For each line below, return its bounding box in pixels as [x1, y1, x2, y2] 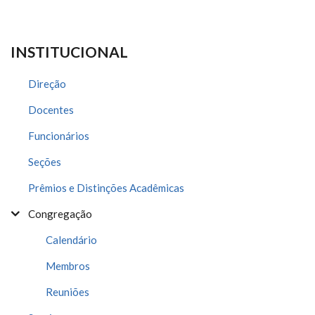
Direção [28, 77, 66, 90]
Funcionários [28, 129, 89, 142]
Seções [28, 155, 61, 168]
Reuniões [46, 285, 89, 298]
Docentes [28, 103, 74, 116]
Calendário [46, 233, 97, 246]
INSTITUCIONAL [11, 43, 128, 60]
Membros [46, 259, 90, 272]
